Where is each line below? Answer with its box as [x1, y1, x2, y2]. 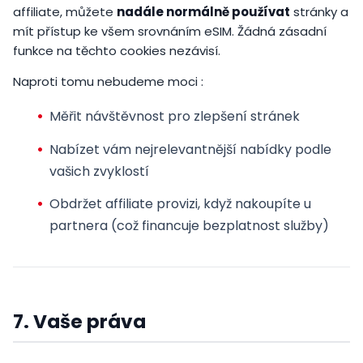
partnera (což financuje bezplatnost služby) [49, 216, 329, 236]
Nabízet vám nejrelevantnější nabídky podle [49, 139, 331, 159]
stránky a [290, 3, 348, 21]
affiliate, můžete [13, 3, 117, 21]
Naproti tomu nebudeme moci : [13, 72, 203, 90]
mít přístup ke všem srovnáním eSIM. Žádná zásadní [13, 23, 327, 41]
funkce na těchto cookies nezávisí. [13, 42, 220, 60]
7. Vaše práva [13, 308, 146, 335]
